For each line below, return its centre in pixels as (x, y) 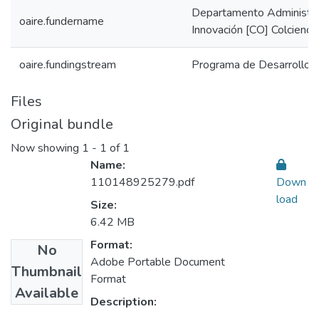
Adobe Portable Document (158, 262)
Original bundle (62, 124)
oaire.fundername (62, 21)
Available (47, 293)
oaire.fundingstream (68, 65)
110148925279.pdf (142, 183)
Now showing (46, 148)
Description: (124, 302)
